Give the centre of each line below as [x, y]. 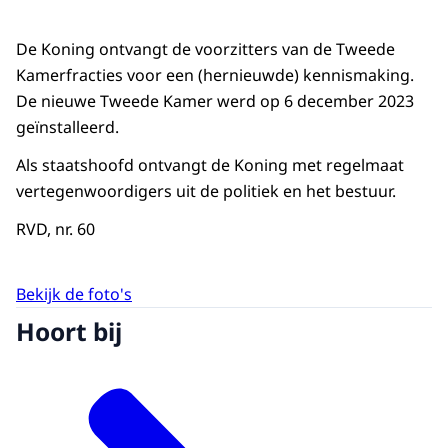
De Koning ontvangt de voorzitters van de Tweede [205, 49]
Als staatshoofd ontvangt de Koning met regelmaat [210, 165]
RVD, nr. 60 [55, 229]
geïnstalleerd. [67, 127]
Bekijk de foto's [74, 293]
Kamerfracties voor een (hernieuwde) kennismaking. [215, 75]
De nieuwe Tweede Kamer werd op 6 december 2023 [215, 101]
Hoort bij [69, 331]
